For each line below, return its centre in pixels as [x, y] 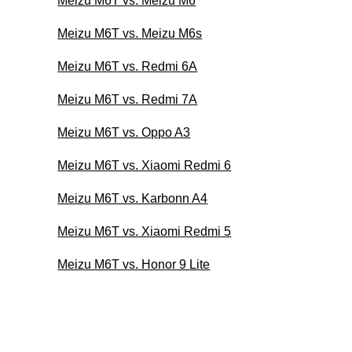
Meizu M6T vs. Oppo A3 [124, 132]
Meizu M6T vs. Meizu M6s [130, 33]
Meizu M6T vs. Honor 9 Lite [134, 264]
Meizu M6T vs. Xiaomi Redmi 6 [145, 165]
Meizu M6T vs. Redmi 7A [128, 99]
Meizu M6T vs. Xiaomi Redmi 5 [145, 231]
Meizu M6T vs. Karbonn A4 [133, 198]
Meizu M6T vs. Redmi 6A [128, 66]
